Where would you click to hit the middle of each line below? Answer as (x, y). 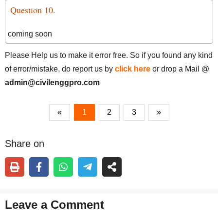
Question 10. (33, 10)
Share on (25, 144)
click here (133, 69)
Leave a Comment (54, 205)
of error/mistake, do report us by (60, 69)
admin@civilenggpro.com (52, 82)
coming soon (30, 34)
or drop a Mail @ (180, 69)
